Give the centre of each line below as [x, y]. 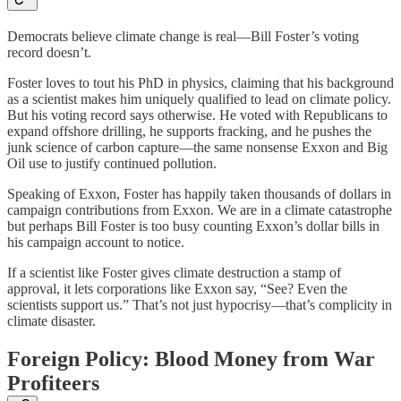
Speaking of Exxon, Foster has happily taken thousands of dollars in [199, 193]
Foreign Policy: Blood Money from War [191, 358]
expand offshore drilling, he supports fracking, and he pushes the [189, 131]
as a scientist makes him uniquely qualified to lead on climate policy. [199, 98]
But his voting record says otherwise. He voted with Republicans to [197, 115]
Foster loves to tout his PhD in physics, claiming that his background [200, 82]
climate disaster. [51, 320]
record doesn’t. [49, 52]
